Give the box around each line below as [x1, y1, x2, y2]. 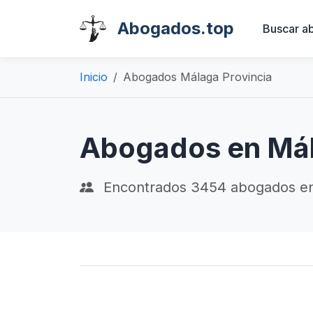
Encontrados [99, 179, 191, 196]
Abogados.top [117, 18, 234, 38]
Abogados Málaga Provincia [123, 70, 272, 84]
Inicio [80, 70, 108, 84]
